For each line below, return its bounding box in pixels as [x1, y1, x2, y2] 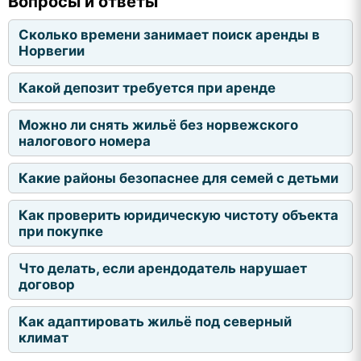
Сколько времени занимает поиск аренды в [19, 26, 320, 43]
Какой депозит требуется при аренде [19, 79, 276, 96]
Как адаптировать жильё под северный [19, 313, 292, 330]
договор [19, 276, 75, 293]
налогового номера [19, 132, 151, 149]
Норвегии [19, 42, 85, 59]
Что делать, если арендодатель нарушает [19, 259, 307, 276]
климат [19, 329, 68, 346]
